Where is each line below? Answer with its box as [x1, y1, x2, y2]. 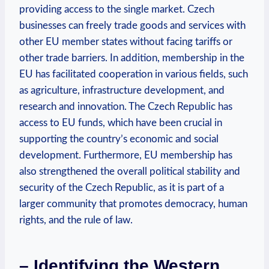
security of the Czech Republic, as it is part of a [19, 182, 224, 193]
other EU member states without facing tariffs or [19, 36, 232, 47]
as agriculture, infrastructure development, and [19, 85, 225, 95]
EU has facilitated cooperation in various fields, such [19, 68, 248, 79]
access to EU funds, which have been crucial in [19, 117, 222, 128]
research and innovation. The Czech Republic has [19, 101, 232, 112]
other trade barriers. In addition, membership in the [19, 52, 244, 63]
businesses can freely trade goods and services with [19, 20, 246, 31]
